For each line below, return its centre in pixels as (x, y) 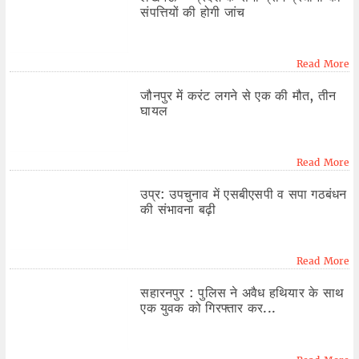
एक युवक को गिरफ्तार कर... (208, 308)
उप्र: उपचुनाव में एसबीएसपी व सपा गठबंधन (244, 194)
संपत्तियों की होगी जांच (193, 12)
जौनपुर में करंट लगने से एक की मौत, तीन (238, 96)
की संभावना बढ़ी (178, 210)
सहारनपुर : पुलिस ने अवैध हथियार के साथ (242, 293)
